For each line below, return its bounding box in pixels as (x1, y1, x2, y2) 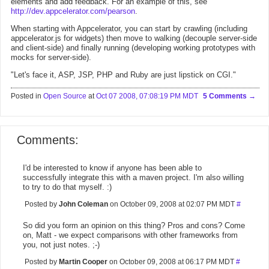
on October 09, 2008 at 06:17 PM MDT (107, 258, 236, 266)
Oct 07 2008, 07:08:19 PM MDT (96, 92, 198, 100)
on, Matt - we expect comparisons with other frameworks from (23, 231, 238, 240)
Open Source (43, 92, 86, 100)
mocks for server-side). (11, 53, 91, 62)
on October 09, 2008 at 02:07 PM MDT (108, 200, 237, 208)
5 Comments (203, 92, 249, 100)
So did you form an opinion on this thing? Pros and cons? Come (23, 221, 245, 230)
